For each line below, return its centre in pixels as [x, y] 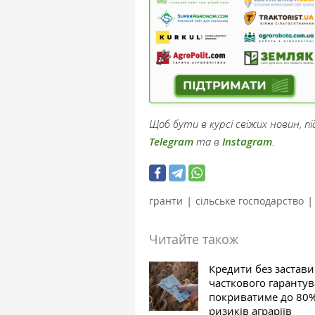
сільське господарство [250, 200]
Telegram [171, 141]
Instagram [247, 141]
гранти [166, 200]
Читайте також [194, 239]
